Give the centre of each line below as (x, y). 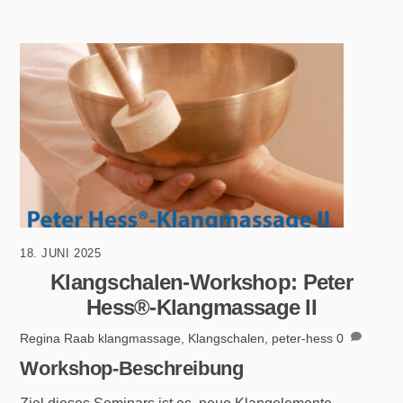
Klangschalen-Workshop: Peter (201, 282)
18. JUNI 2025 (61, 253)
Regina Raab (58, 339)
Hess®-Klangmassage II (201, 307)
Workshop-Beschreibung (132, 369)
